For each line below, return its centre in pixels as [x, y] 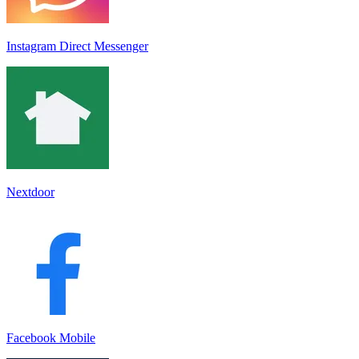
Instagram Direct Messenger [77, 46]
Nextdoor [30, 192]
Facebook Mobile [51, 337]
